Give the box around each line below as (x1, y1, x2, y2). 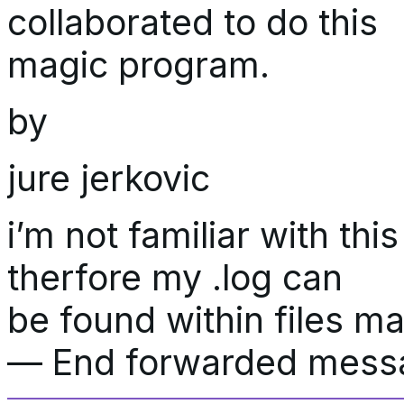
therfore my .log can (7, 255, 343, 298)
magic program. (7, 42, 270, 86)
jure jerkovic (7, 156, 210, 199)
